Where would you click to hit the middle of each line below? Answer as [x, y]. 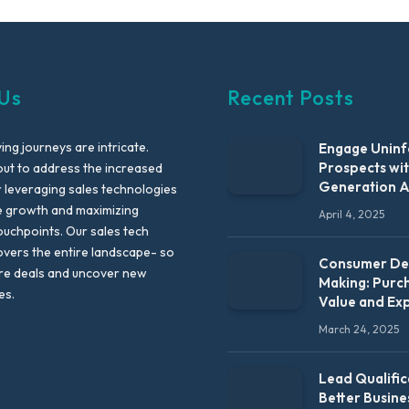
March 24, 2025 [358, 330]
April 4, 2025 [351, 215]
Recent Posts [291, 98]
